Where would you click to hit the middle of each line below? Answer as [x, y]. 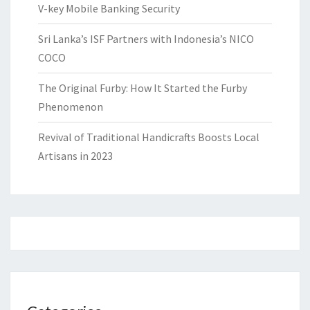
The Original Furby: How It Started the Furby [143, 88]
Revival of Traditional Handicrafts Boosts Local [149, 137]
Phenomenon [71, 107]
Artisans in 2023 [75, 156]
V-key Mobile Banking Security [109, 9]
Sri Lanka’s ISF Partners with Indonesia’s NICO [146, 39]
